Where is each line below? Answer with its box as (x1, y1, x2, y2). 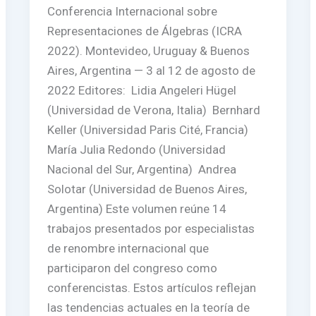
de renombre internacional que (47, 241, 209, 255)
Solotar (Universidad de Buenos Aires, (47, 181, 248, 196)
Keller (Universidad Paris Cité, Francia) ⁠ (47, 122, 252, 137)
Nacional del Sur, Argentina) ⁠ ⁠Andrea (47, 162, 237, 176)
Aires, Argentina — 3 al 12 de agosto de (47, 63, 256, 78)
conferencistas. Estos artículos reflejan (47, 280, 257, 295)
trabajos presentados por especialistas (47, 221, 255, 236)
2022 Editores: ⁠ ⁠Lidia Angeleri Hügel (47, 83, 237, 97)
